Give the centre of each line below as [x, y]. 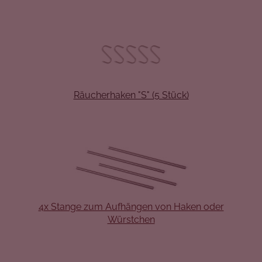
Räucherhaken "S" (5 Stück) [131, 95]
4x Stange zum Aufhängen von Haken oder [131, 207]
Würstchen [131, 220]
